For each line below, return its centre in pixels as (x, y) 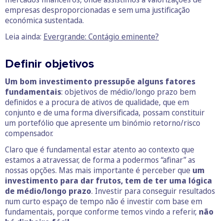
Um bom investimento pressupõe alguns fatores (100, 81)
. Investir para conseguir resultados (153, 191)
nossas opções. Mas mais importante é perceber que (99, 170)
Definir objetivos (50, 64)
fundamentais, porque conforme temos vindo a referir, (101, 212)
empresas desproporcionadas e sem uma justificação (97, 10)
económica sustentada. (44, 20)
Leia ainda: (24, 37)
